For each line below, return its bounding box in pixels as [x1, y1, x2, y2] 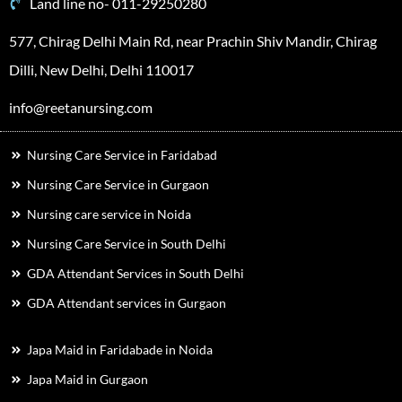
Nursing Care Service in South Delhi [27, 236, 226, 251]
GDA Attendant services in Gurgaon [27, 295, 226, 310]
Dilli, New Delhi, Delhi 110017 [9, 61, 194, 78]
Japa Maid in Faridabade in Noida [27, 342, 213, 357]
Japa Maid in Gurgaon [27, 371, 148, 387]
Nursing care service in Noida [27, 206, 191, 222]
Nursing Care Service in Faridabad [27, 147, 217, 162]
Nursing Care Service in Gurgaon [27, 177, 209, 192]
